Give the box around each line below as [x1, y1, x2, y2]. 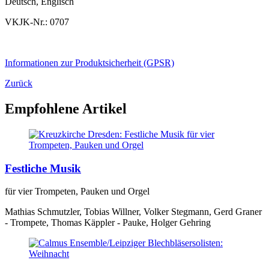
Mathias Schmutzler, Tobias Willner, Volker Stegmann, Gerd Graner [5, 207, 262, 217]
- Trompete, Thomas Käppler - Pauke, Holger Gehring [5, 217, 211, 228]
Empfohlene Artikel [5, 101, 127, 117]
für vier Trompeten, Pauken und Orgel [5, 186, 150, 197]
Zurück [5, 78, 32, 89]
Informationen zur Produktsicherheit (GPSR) [5, 58, 174, 68]
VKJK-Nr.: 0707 [5, 17, 69, 28]
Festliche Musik [5, 162, 81, 175]
